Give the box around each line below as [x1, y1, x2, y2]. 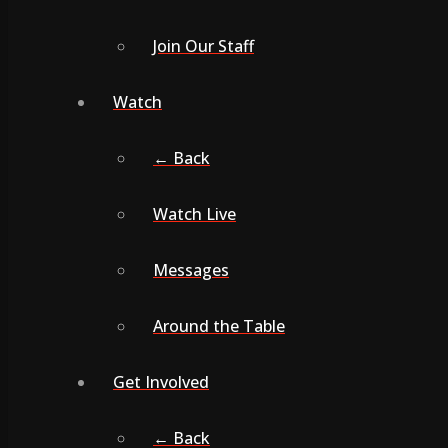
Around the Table [153, 314, 285, 337]
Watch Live [153, 202, 236, 225]
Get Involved [113, 370, 209, 393]
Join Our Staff [153, 34, 254, 57]
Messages [153, 258, 229, 281]
